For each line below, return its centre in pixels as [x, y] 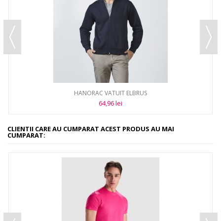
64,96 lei [110, 103]
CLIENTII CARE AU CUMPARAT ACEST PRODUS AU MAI [91, 129]
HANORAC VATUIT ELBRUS [110, 93]
